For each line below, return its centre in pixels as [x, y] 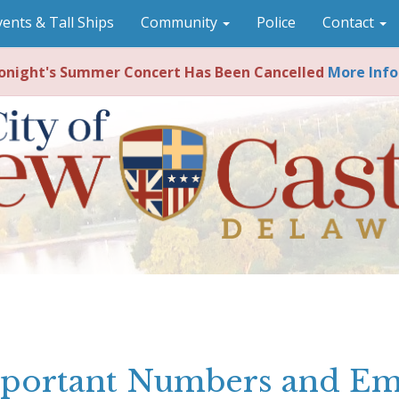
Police [276, 22]
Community [181, 22]
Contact [350, 22]
